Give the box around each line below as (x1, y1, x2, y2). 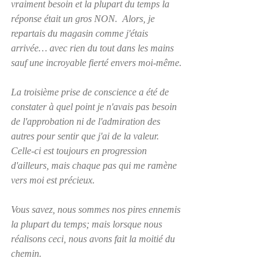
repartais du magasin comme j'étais (11, 28, 150, 39)
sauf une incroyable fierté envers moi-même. (11, 57, 182, 68)
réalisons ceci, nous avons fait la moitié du (11, 233, 177, 244)
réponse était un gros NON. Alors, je (11, 13, 157, 24)
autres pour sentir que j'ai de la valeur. (11, 130, 164, 141)
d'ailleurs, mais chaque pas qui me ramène (11, 160, 179, 171)
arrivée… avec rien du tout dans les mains (11, 42, 176, 53)
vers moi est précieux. (11, 174, 95, 185)
